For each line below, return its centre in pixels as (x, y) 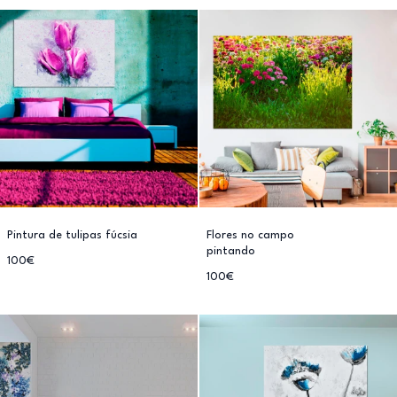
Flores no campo (250, 235)
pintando (231, 251)
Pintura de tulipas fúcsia (72, 235)
